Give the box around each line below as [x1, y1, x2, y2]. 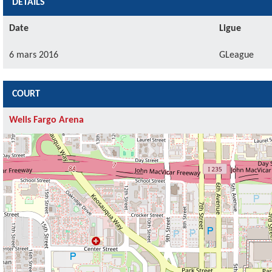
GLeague [219, 50, 254, 60]
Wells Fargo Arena [9, 115, 84, 125]
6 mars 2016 [9, 50, 58, 60]
